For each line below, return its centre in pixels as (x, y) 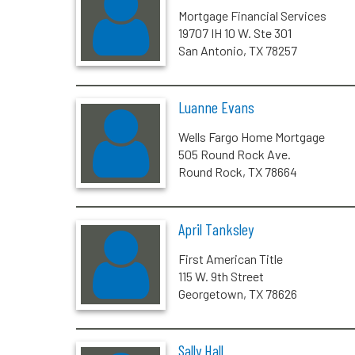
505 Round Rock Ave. (234, 155)
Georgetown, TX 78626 (237, 293)
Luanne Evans (216, 107)
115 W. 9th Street (221, 276)
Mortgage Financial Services (252, 15)
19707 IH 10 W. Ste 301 (235, 32)
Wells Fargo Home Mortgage (251, 137)
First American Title (230, 258)
